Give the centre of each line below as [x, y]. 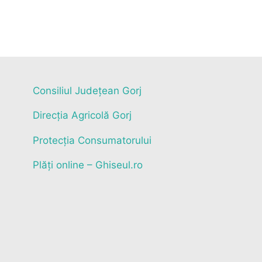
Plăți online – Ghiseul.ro [88, 165]
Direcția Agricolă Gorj [82, 116]
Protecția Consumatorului [92, 140]
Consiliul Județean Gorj [87, 90]
